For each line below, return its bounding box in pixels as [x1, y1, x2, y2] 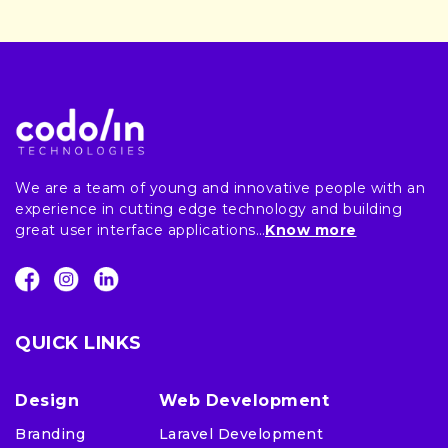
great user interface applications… [15, 221, 265, 240]
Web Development [158, 390, 329, 410]
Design [15, 390, 79, 410]
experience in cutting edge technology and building [15, 200, 402, 219]
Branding [15, 424, 85, 443]
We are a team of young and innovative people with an [15, 179, 425, 198]
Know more [265, 221, 357, 240]
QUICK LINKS [15, 330, 142, 354]
